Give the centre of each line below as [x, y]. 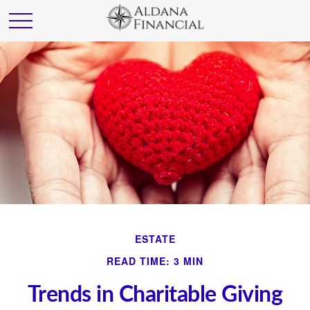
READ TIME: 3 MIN [155, 261]
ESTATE [155, 239]
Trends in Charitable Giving [155, 295]
